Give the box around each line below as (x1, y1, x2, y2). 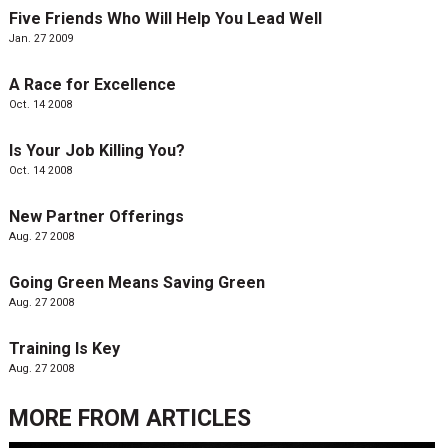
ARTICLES (145, 404, 251, 432)
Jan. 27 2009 (8, 32, 73, 46)
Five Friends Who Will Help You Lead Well (8, 9, 322, 29)
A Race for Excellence (8, 75, 176, 94)
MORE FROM (8, 404, 146, 432)
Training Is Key (8, 338, 120, 358)
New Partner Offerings (8, 206, 184, 226)
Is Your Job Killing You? (8, 140, 185, 160)
